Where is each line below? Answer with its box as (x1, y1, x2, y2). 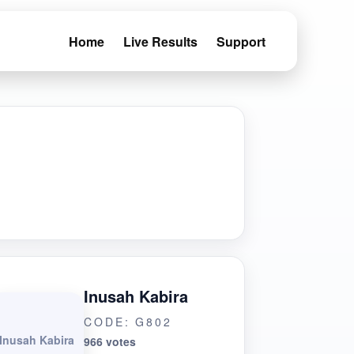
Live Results (123, 32, 198, 51)
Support (217, 32, 265, 51)
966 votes (84, 333, 137, 349)
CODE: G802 (84, 314, 172, 330)
